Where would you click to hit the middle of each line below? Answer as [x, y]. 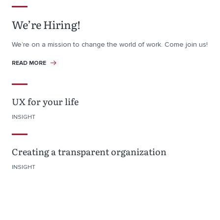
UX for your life [45, 101]
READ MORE [30, 63]
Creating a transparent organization [89, 151]
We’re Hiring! [46, 24]
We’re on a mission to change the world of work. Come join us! [110, 44]
